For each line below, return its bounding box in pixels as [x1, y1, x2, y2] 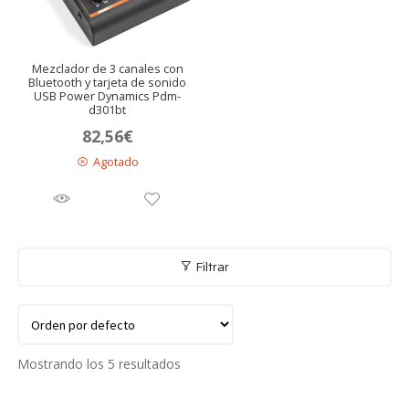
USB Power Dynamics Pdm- [34, 89, 182, 105]
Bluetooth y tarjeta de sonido [28, 75, 187, 91]
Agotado [92, 153, 139, 170]
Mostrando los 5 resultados [17, 354, 182, 372]
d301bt [89, 102, 127, 119]
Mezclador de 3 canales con [31, 61, 184, 78]
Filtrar [193, 257, 229, 278]
